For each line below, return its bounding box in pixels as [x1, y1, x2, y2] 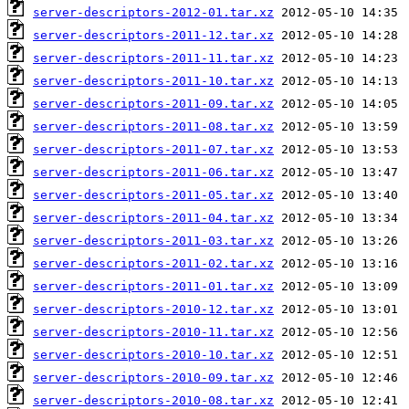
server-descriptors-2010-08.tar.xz [33, 393, 274, 407]
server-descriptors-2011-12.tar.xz [33, 27, 274, 42]
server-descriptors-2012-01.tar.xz [33, 5, 274, 19]
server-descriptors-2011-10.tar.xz [33, 73, 274, 88]
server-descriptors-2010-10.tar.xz [33, 347, 274, 362]
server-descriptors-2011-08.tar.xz [33, 119, 274, 133]
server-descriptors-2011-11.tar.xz [33, 50, 274, 65]
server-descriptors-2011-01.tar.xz [33, 278, 274, 293]
